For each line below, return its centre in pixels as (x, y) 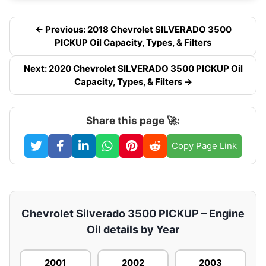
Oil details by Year (133, 230)
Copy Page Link (204, 146)
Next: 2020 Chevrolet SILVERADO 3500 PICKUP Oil (133, 69)
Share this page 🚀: (133, 121)
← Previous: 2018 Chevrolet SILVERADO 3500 (133, 30)
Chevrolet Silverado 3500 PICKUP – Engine (133, 214)
